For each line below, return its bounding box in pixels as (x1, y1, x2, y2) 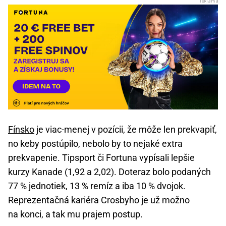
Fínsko (8, 124, 34, 135)
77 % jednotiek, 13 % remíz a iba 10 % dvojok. (8, 181, 186, 192)
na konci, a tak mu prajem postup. (8, 209, 143, 220)
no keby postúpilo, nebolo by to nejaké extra (8, 138, 183, 149)
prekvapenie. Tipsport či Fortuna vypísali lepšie (8, 152, 195, 163)
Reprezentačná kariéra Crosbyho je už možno (8, 195, 190, 206)
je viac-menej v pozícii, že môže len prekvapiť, (34, 124, 217, 135)
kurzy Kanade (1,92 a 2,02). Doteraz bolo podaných (8, 166, 211, 178)
